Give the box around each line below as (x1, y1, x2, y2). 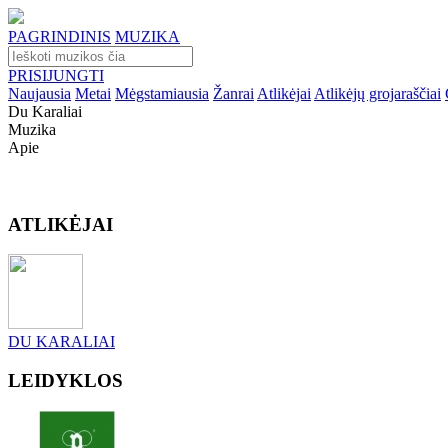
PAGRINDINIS (8, 28, 111, 45)
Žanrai (213, 85, 254, 102)
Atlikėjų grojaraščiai (314, 85, 441, 102)
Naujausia (8, 85, 71, 102)
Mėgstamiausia (115, 85, 209, 102)
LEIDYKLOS (8, 370, 123, 392)
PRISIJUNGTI (8, 67, 104, 84)
